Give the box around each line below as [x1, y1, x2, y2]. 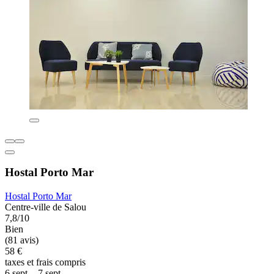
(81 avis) [5, 235, 39, 246]
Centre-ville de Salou [5, 202, 86, 213]
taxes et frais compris [5, 257, 86, 268]
